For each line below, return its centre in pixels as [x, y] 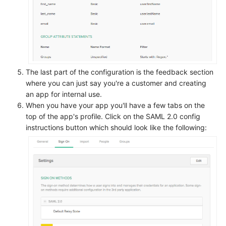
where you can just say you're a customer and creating [116, 83]
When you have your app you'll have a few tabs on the [115, 105]
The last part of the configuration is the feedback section [120, 72]
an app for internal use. [64, 94]
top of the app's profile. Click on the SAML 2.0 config [113, 116]
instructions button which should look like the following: [116, 127]
